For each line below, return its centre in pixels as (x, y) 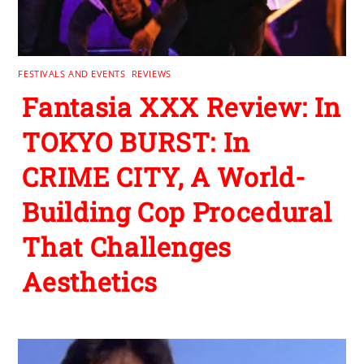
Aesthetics (90, 281)
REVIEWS (151, 74)
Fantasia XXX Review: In (182, 106)
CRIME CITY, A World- (164, 176)
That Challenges (127, 246)
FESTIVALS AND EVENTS (72, 74)
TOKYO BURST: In (136, 141)
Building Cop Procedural (178, 211)
